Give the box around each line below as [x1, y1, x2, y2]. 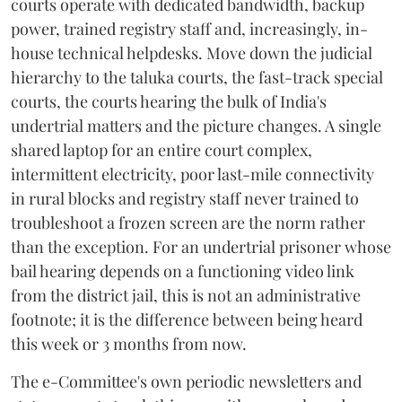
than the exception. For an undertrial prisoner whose [11, 236, 391, 258]
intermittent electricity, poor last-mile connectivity [11, 163, 374, 185]
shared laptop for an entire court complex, [11, 139, 312, 161]
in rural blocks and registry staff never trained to [11, 188, 359, 209]
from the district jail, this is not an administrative [11, 284, 361, 306]
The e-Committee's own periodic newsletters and [11, 371, 362, 392]
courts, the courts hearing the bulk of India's [11, 91, 327, 112]
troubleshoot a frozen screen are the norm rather [11, 212, 365, 233]
